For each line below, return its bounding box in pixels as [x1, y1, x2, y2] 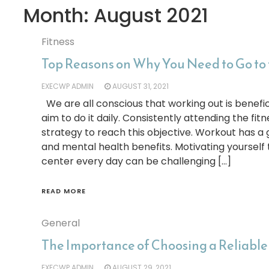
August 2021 [93, 2, 208, 29]
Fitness [41, 35, 74, 49]
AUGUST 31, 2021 [112, 81, 169, 91]
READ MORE [41, 186, 86, 196]
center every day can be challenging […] [41, 154, 231, 168]
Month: [23, 2, 94, 29]
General [41, 216, 80, 230]
